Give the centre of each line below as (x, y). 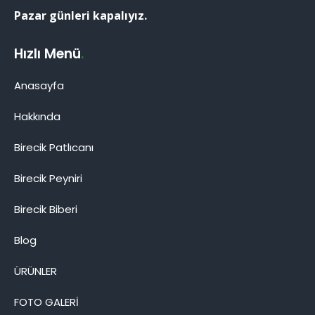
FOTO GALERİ (46, 302)
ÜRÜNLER (36, 271)
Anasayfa (39, 85)
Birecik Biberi (46, 209)
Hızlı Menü (47, 54)
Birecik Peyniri (48, 178)
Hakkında (37, 116)
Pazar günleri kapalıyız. (81, 15)
